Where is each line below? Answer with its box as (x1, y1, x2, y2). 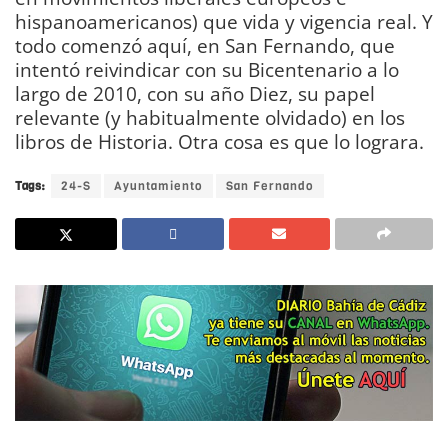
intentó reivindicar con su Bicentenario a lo (15, 56, 399, 84)
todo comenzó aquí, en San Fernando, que (15, 32, 395, 60)
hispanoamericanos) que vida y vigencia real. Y (15, 8, 433, 36)
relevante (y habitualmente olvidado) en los (15, 104, 405, 132)
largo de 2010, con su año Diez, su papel (15, 80, 375, 108)
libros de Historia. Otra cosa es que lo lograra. (15, 128, 424, 156)
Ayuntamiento (114, 178, 203, 195)
